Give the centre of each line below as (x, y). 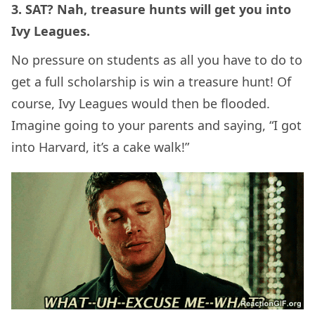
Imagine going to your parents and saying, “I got (156, 126)
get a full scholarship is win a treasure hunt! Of (151, 82)
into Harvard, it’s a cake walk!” (100, 147)
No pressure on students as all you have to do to (157, 60)
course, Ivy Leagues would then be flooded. (141, 104)
